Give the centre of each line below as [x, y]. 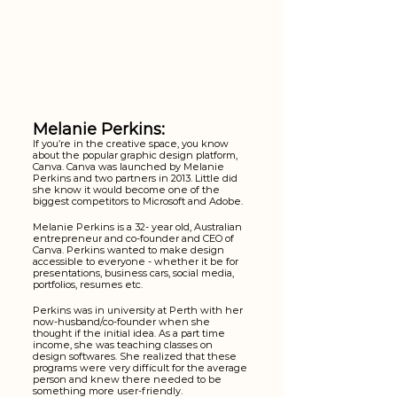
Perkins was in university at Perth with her [139, 311]
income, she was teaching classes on [124, 345]
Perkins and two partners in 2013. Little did [136, 179]
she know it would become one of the [128, 190]
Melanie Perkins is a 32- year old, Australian [139, 227]
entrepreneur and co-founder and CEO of [135, 239]
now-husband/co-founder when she [123, 322]
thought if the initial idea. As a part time [130, 334]
